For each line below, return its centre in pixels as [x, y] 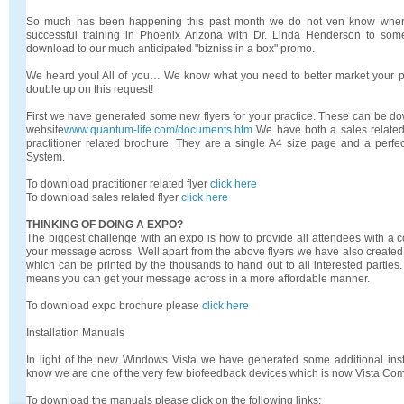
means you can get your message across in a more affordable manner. [198, 278]
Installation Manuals [75, 332]
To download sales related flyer [104, 197]
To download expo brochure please [114, 305]
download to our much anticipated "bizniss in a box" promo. [170, 48]
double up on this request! [90, 89]
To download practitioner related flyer [118, 184]
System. [46, 156]
